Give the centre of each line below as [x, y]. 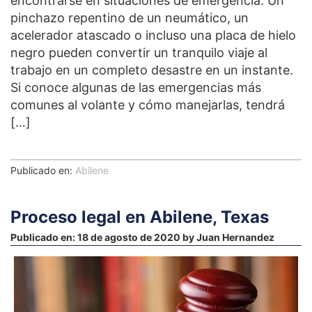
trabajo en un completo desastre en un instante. [152, 70]
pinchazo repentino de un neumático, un [130, 17]
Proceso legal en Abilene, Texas [140, 217]
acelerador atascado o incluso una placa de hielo [153, 35]
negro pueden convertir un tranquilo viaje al [139, 52]
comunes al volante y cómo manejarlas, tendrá [148, 104]
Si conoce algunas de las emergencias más [136, 87]
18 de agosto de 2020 [129, 237]
